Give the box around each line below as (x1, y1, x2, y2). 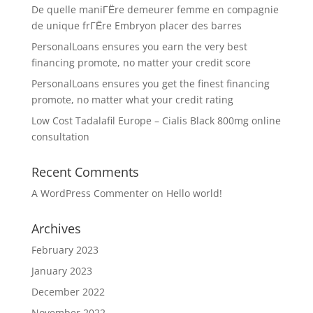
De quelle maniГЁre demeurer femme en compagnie (31, 2, 279, 16)
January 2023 (31, 263, 92, 277)
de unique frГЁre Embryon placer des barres (31, 18, 242, 32)
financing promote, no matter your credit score (31, 55, 251, 69)
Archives (31, 219, 81, 237)
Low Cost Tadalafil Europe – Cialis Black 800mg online (31, 113, 281, 127)
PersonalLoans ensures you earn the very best (31, 39, 247, 53)
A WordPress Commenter (31, 186, 149, 200)
